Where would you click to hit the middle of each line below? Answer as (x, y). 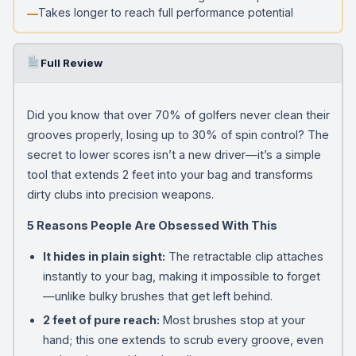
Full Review (71, 62)
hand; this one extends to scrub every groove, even (183, 339)
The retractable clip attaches (244, 256)
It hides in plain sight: (104, 256)
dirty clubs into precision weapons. (120, 194)
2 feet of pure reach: (101, 319)
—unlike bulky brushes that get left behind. (157, 296)
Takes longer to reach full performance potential (165, 12)
